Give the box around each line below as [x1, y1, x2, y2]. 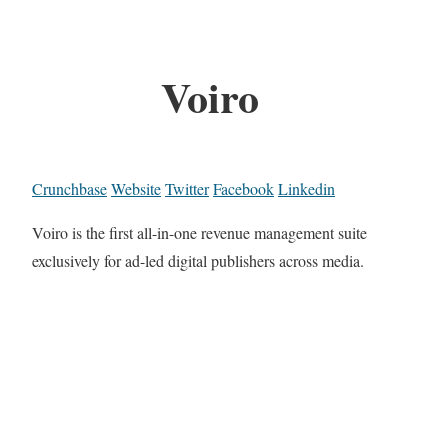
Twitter [165, 178, 209, 200]
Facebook [213, 178, 274, 200]
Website [111, 178, 161, 200]
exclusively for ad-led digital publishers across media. [32, 250, 364, 272]
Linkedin [278, 178, 335, 200]
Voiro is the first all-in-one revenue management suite [32, 222, 367, 244]
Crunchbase [32, 178, 107, 200]
